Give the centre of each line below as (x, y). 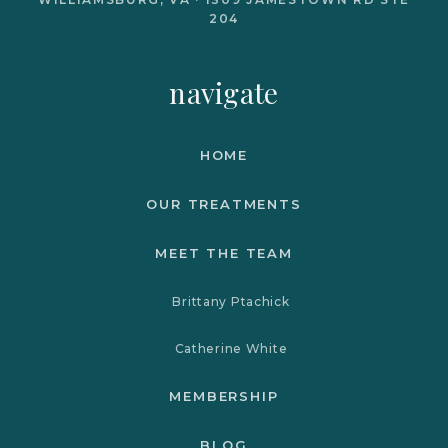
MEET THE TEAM (224, 252)
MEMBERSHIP (224, 395)
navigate (224, 92)
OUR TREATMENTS (224, 203)
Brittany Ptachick (231, 301)
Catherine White (231, 348)
